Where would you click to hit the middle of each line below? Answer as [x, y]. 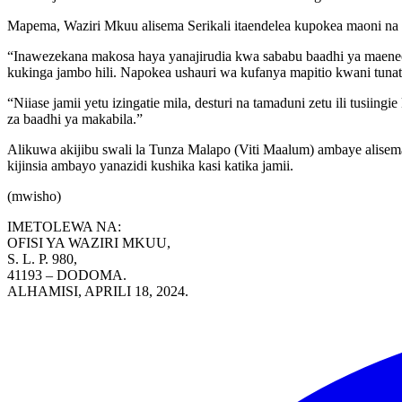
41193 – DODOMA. [67, 275]
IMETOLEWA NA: [64, 226]
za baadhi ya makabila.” [75, 118]
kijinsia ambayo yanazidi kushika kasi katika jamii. [150, 165]
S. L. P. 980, [42, 258]
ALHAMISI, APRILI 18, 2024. [98, 291]
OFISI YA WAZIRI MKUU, [89, 242]
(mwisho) [34, 196]
